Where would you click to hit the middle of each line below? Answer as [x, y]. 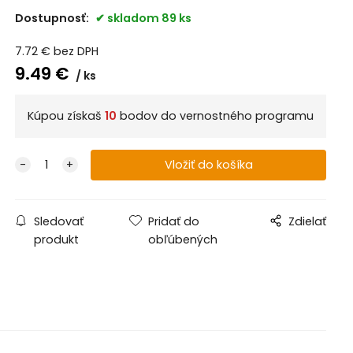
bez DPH [76, 51]
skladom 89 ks [149, 18]
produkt [56, 240]
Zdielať [308, 222]
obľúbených [183, 240]
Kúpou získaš [66, 116]
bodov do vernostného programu [215, 116]
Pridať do [174, 222]
